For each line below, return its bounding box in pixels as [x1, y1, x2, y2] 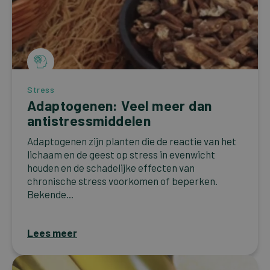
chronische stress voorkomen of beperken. [27, 174, 218, 187]
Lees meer [27, 226, 77, 239]
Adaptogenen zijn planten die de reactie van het [27, 134, 236, 147]
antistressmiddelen [27, 111, 151, 129]
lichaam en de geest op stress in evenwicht [27, 148, 215, 160]
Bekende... [27, 187, 74, 200]
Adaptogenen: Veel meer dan [27, 96, 212, 114]
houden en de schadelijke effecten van [27, 161, 195, 174]
